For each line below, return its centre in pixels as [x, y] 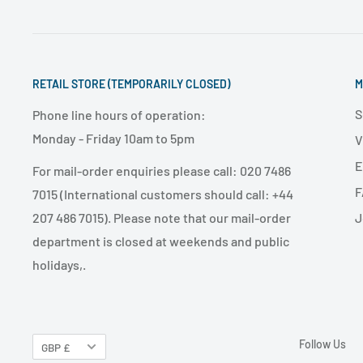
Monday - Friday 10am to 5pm [113, 138]
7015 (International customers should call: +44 [163, 194]
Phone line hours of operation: [119, 114]
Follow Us [322, 344]
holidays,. [59, 265]
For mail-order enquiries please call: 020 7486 [162, 171]
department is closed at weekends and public [161, 241]
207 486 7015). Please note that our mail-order [162, 218]
